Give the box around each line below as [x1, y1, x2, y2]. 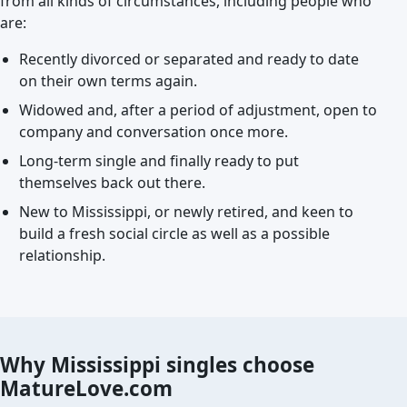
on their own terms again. [18, 71, 197, 91]
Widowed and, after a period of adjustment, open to [18, 100, 377, 120]
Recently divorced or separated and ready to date [18, 49, 359, 69]
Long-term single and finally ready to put [18, 151, 299, 171]
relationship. [18, 245, 105, 265]
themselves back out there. [18, 173, 205, 193]
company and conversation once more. [18, 122, 288, 142]
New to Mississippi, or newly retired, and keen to [18, 202, 353, 222]
